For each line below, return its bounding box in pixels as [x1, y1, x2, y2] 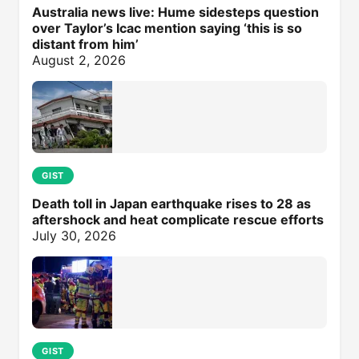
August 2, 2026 [32, 51, 126, 68]
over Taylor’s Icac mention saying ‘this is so [32, 19, 302, 36]
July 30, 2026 [32, 227, 116, 244]
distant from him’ [32, 35, 139, 52]
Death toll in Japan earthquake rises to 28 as [32, 195, 311, 212]
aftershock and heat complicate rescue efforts [32, 211, 324, 228]
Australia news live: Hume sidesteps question [32, 3, 319, 20]
